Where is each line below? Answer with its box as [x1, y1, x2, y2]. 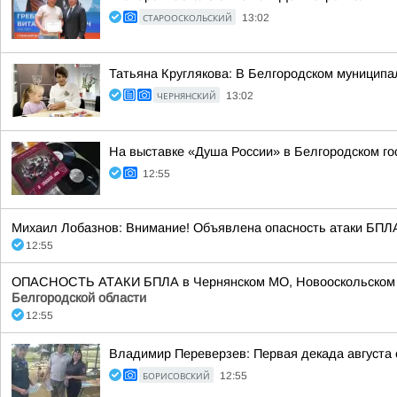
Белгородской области [12, 291, 146, 305]
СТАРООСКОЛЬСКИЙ [143, 12, 232, 24]
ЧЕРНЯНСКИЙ [157, 90, 216, 102]
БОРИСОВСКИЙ [143, 370, 210, 382]
